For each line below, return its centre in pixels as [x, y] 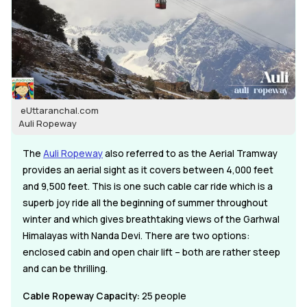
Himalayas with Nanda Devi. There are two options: [136, 235]
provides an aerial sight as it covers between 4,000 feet [148, 170]
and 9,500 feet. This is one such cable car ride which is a [148, 186]
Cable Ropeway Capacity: [81, 296]
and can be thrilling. [65, 268]
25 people [163, 296]
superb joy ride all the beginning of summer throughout [145, 202]
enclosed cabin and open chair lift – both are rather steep [151, 252]
